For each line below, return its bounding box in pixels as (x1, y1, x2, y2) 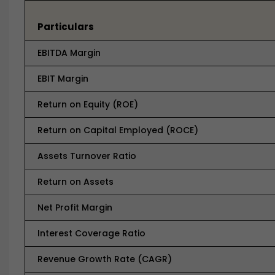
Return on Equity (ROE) (37, 98, 138, 110)
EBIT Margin (37, 72, 88, 85)
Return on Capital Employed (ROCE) (37, 124, 198, 136)
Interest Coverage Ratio (37, 227, 145, 239)
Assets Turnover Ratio (37, 150, 136, 162)
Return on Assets (37, 176, 114, 188)
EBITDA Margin (37, 47, 101, 59)
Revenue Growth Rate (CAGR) (37, 253, 172, 265)
